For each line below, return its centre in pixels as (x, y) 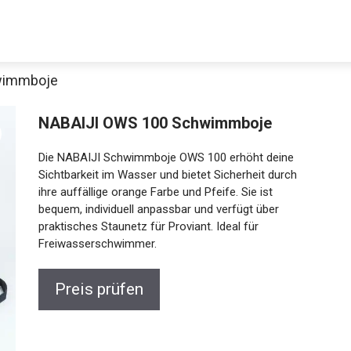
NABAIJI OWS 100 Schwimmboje (151, 123)
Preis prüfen (95, 289)
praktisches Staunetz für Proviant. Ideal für (144, 226)
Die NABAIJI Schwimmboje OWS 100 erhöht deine (162, 157)
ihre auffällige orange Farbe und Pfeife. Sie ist (151, 192)
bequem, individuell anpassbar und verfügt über (154, 209)
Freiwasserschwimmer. (93, 244)
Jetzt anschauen (175, 236)
